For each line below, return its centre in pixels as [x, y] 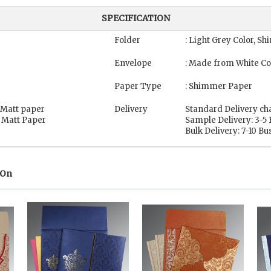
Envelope [133, 64]
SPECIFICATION [135, 18]
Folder [127, 41]
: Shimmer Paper [219, 87]
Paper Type [138, 87]
